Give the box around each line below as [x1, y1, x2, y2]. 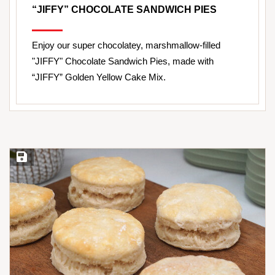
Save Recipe [14, 153, 60, 163]
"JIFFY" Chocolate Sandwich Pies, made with [32, 56, 214, 67]
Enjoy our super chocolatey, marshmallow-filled [32, 40, 220, 51]
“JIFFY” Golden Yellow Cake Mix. [32, 72, 166, 83]
